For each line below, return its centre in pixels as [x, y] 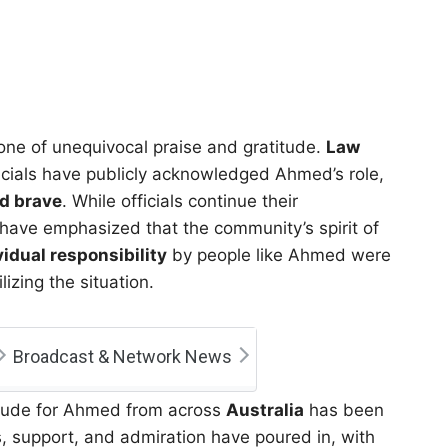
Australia [265, 409]
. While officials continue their [180, 201]
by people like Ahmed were [279, 255]
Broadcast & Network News [122, 356]
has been [344, 409]
